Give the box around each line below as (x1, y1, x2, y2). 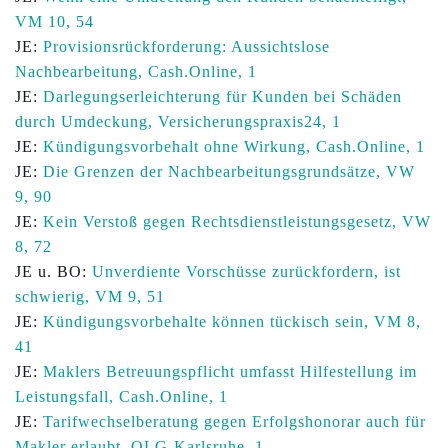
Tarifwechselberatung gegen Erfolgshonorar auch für (43, 413, 426, 430)
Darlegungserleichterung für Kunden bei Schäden (43, 88, 402, 105)
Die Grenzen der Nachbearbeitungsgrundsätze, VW (43, 163, 415, 180)
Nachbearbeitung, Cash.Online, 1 (15, 63, 257, 80)
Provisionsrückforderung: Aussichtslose (43, 38, 330, 55)
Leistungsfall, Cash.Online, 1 (15, 388, 228, 405)
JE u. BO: (15, 263, 92, 280)
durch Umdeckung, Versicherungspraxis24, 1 (15, 113, 341, 130)
